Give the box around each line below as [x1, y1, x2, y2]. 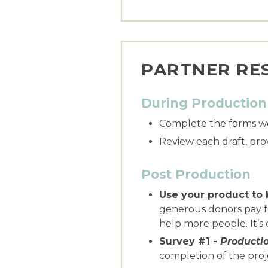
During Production [141, 95, 267, 111]
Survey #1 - [159, 235, 220, 247]
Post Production [141, 166, 251, 182]
